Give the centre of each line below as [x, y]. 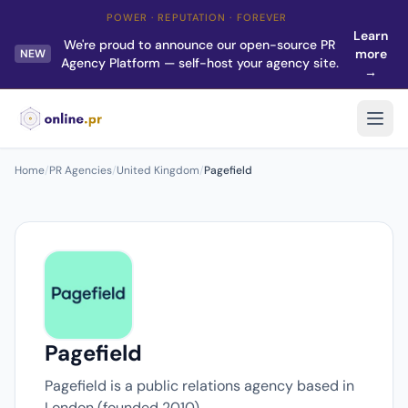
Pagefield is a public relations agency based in [199, 386]
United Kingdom [158, 170]
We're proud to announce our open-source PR [200, 45]
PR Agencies [81, 170]
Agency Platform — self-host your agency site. [199, 63]
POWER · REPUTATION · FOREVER [197, 17]
